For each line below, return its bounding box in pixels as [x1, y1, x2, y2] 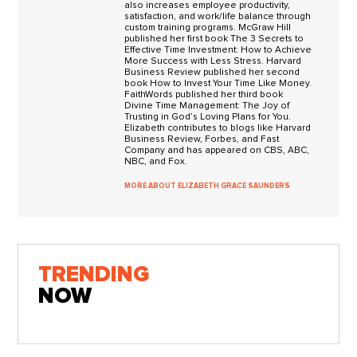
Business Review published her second [124, 67, 300, 76]
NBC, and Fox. [124, 156, 188, 166]
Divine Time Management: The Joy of [124, 100, 290, 110]
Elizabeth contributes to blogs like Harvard [124, 123, 312, 132]
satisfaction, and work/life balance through [124, 11, 312, 21]
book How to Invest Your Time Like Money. [124, 78, 312, 88]
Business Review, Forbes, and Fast [124, 134, 280, 143]
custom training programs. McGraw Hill [124, 22, 292, 32]
